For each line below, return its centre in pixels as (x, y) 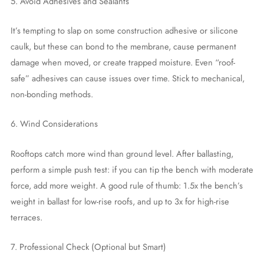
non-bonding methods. (52, 94)
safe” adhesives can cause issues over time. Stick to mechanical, (127, 78)
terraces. (26, 217)
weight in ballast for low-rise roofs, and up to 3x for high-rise (120, 201)
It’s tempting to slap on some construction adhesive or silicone (124, 30)
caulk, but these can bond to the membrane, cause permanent (123, 46)
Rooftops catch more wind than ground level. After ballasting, (122, 153)
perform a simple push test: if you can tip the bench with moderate (132, 169)
